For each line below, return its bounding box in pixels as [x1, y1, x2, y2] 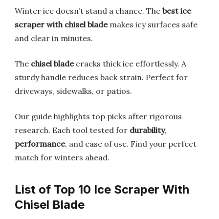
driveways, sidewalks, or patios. [15, 86, 132, 96]
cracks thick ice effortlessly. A [74, 59, 186, 68]
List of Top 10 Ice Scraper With [15, 182, 189, 197]
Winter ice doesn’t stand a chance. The [15, 6, 162, 16]
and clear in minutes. [15, 33, 93, 43]
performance [15, 139, 65, 149]
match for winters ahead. [15, 153, 109, 162]
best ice [162, 6, 191, 16]
